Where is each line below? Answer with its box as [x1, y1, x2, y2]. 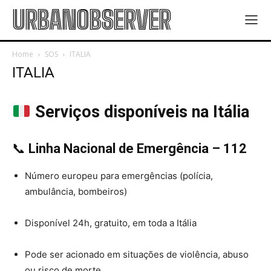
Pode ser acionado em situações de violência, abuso [25, 249, 249, 260]
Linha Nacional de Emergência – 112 [28, 141, 247, 156]
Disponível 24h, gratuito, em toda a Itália [25, 217, 197, 229]
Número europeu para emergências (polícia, [25, 170, 213, 181]
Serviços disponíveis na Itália [34, 102, 249, 122]
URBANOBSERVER [12, 5, 171, 35]
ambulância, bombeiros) [25, 186, 127, 197]
